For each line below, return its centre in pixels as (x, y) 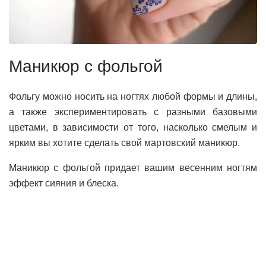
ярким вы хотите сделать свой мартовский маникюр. (124, 143)
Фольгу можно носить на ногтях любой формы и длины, (133, 97)
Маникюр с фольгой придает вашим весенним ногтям (133, 168)
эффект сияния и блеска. (64, 183)
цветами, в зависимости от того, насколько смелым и (133, 128)
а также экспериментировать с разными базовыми (133, 112)
